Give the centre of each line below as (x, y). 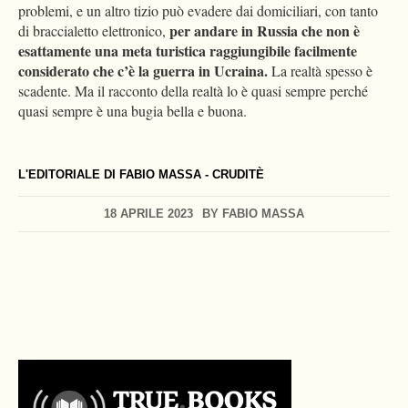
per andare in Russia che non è (263, 31)
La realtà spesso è (320, 71)
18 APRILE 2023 (148, 214)
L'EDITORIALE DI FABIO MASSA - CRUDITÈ (141, 175)
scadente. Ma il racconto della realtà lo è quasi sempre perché (193, 91)
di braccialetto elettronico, (92, 31)
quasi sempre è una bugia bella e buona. (133, 111)
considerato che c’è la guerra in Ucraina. (143, 71)
